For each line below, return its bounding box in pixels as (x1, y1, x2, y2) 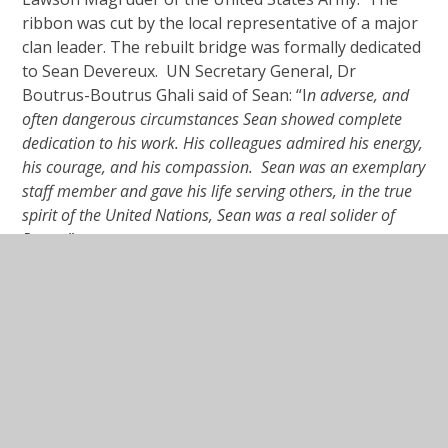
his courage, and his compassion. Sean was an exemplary (22, 156, 426, 178)
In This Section (70, 349, 250, 385)
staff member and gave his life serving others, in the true (22, 180, 413, 202)
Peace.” (22, 228, 74, 250)
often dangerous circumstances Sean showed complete (22, 108, 403, 130)
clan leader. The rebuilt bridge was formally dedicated (22, 36, 422, 58)
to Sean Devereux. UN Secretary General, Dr (22, 60, 357, 82)
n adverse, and (307, 84, 410, 106)
